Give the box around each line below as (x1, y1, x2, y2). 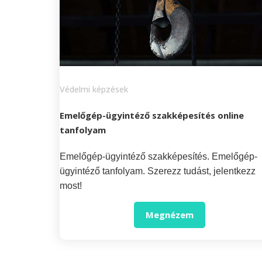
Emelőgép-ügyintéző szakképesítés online (60, 109, 244, 122)
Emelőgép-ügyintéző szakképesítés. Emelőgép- (60, 151, 257, 162)
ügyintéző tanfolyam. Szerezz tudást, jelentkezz (60, 166, 256, 177)
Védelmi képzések (60, 84, 128, 95)
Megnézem (146, 208, 194, 220)
